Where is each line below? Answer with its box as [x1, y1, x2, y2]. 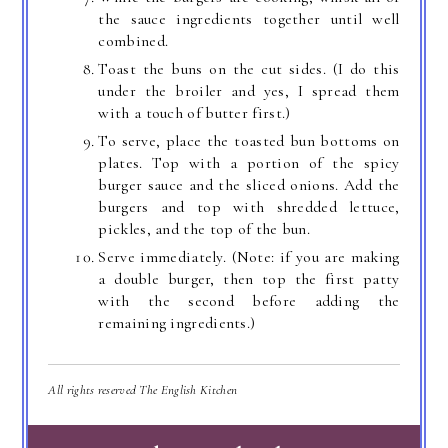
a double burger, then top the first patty [98, 269, 400, 290]
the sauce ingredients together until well [98, 9, 400, 30]
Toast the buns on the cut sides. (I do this [98, 59, 400, 80]
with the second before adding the [98, 291, 400, 312]
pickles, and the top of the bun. [98, 219, 311, 240]
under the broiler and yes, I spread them [98, 81, 400, 102]
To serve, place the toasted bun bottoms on [98, 131, 400, 152]
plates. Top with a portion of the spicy [98, 153, 400, 174]
